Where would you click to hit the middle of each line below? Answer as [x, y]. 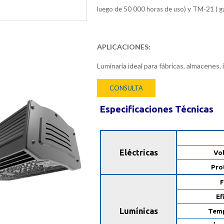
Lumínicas [138, 211]
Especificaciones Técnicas [157, 109]
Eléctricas [138, 152]
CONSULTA [126, 88]
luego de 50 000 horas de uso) [141, 9]
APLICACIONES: [124, 47]
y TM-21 [201, 9]
